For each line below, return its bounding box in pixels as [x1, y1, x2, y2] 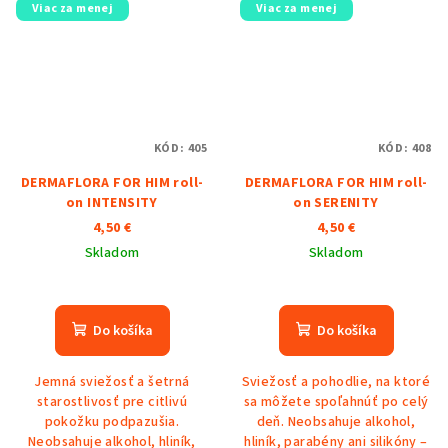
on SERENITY [293, 193, 379, 214]
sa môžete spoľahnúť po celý [243, 392, 429, 413]
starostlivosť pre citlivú [37, 392, 187, 413]
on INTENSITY [66, 193, 158, 214]
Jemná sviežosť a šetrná [34, 372, 190, 393]
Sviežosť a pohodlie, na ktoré [241, 372, 431, 393]
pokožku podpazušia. [44, 412, 180, 433]
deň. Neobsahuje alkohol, [256, 412, 416, 433]
